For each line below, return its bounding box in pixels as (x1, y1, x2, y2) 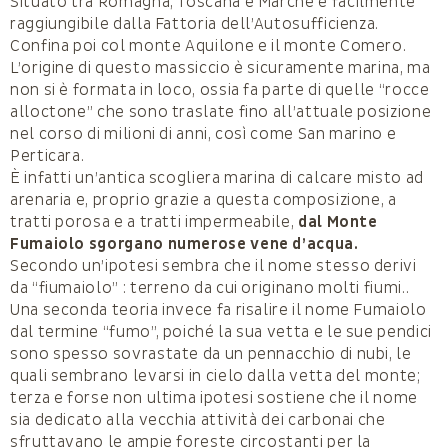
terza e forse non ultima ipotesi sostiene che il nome (10, 388, 418, 409)
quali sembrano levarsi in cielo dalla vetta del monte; (10, 366, 421, 387)
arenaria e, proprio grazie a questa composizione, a (10, 190, 397, 211)
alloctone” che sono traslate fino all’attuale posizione (10, 102, 432, 123)
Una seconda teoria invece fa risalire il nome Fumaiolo (10, 300, 427, 321)
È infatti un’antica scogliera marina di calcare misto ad (10, 168, 424, 189)
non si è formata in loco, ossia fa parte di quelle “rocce (10, 80, 430, 101)
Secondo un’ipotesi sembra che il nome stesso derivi (10, 256, 417, 277)
